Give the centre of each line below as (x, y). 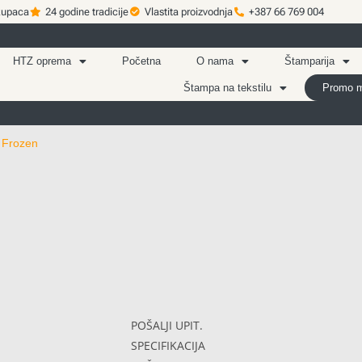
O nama (215, 61)
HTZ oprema (42, 61)
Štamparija (310, 61)
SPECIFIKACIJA (168, 345)
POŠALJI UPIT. (167, 325)
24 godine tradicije (87, 12)
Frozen (20, 143)
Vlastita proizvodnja (189, 12)
